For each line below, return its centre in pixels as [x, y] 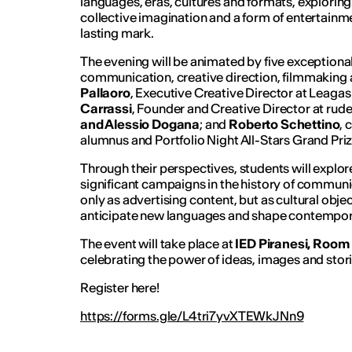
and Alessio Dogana [140, 124]
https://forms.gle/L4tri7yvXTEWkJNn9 [192, 315]
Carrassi [106, 108]
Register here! [119, 287]
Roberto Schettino [284, 124]
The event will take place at [158, 243]
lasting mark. [117, 33]
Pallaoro [105, 92]
